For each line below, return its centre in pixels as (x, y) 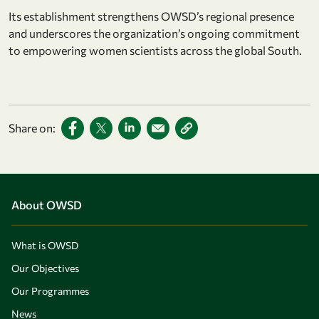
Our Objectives (45, 268)
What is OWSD (45, 245)
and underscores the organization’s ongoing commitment (154, 33)
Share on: (32, 127)
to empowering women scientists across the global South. (155, 50)
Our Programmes (50, 291)
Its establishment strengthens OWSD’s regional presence (151, 16)
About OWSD (47, 204)
